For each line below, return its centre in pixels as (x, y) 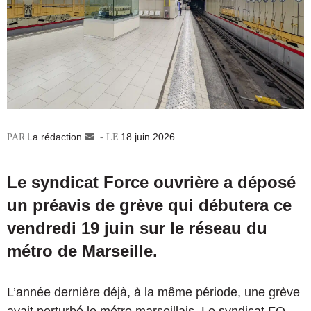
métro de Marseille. (82, 251)
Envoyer (112, 137)
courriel (111, 166)
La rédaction (54, 137)
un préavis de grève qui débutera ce (149, 205)
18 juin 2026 (148, 137)
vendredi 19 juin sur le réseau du (137, 228)
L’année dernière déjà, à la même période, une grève (153, 293)
